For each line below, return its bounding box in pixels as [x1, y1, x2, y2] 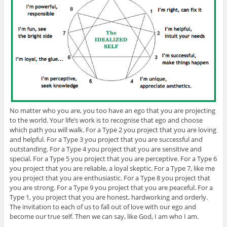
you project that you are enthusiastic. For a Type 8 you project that [9, 173, 210, 183]
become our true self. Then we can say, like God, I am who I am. [9, 212, 199, 221]
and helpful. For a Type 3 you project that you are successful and [9, 135, 203, 144]
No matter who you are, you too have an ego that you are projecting [9, 106, 215, 116]
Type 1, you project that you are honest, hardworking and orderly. [9, 193, 208, 202]
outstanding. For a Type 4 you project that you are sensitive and [9, 144, 202, 154]
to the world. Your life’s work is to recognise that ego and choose [9, 116, 203, 125]
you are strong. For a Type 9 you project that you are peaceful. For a [9, 183, 213, 193]
